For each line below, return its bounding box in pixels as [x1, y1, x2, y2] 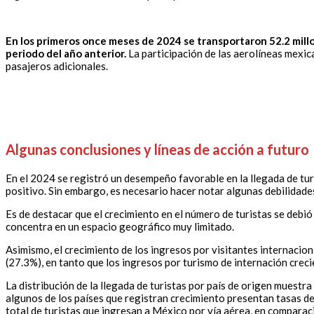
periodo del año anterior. [6, 47, 126, 60]
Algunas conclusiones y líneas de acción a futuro [6, 141, 309, 158]
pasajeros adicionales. [6, 60, 114, 73]
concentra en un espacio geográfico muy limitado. [6, 220, 234, 233]
